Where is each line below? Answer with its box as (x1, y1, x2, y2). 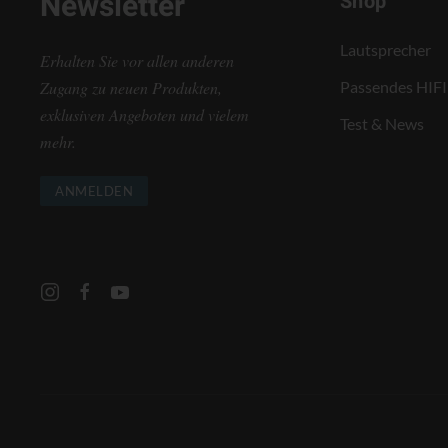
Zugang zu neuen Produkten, (40, 76, 222, 98)
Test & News (340, 113, 425, 133)
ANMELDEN (55, 182, 133, 199)
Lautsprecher (340, 39, 432, 59)
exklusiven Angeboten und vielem (40, 103, 249, 125)
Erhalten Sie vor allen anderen (40, 49, 234, 71)
